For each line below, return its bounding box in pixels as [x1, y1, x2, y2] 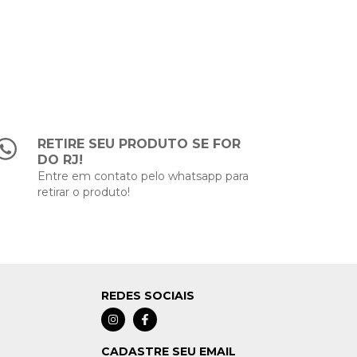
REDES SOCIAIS [101, 288, 195, 303]
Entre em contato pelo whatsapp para [37, 169, 249, 183]
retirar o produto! [37, 185, 131, 199]
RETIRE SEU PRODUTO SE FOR [37, 136, 241, 151]
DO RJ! [37, 152, 84, 167]
